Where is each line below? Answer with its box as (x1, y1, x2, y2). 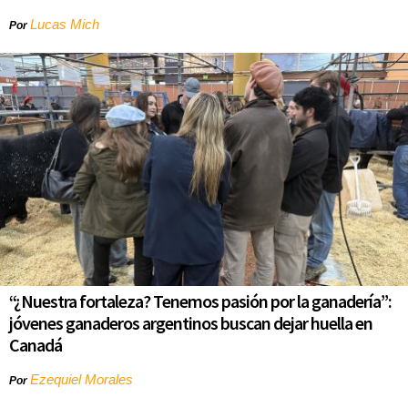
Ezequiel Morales (30, 372, 133, 388)
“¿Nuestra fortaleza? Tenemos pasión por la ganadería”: (9, 290, 392, 313)
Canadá (9, 333, 62, 357)
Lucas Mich (30, 16, 99, 33)
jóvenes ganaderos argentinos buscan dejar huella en (9, 311, 372, 335)
